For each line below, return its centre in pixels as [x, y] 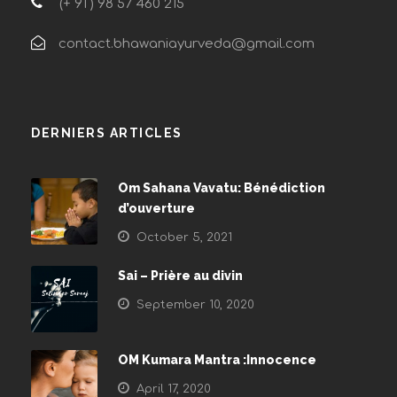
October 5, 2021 [184, 237]
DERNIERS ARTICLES [107, 133]
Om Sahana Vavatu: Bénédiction [222, 188]
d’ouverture [156, 208]
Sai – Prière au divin [180, 276]
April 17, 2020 [174, 389]
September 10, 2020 [195, 305]
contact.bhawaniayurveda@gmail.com [187, 44]
